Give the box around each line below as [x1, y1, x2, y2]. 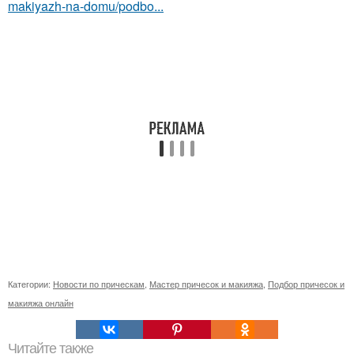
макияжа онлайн [8, 296, 73, 309]
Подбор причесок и [268, 277, 345, 290]
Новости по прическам [53, 277, 145, 290]
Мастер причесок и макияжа [149, 277, 263, 290]
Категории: [8, 277, 53, 290]
